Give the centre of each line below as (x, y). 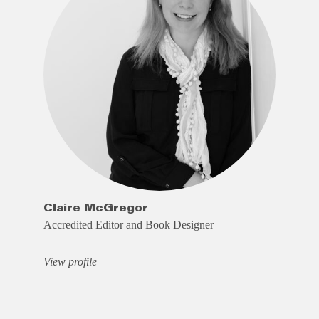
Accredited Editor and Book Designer (128, 224)
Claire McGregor (95, 208)
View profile (70, 261)
